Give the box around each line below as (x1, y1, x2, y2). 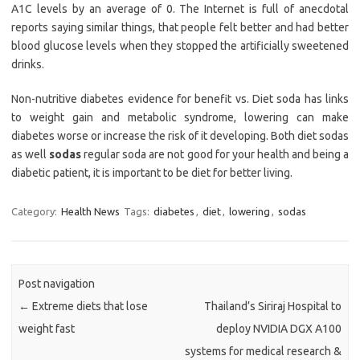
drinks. (11, 58, 44, 72)
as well (11, 148, 50, 162)
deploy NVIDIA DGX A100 (215, 321, 342, 335)
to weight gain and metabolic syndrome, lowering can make (11, 111, 349, 125)
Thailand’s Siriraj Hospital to (203, 299, 342, 313)
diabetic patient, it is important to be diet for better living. (11, 166, 292, 180)
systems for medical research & (184, 344, 342, 358)
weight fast (18, 321, 76, 335)
